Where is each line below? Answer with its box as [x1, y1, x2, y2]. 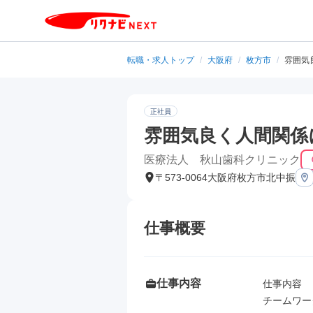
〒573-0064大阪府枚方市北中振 [155, 172, 296, 183]
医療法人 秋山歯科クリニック [144, 154, 300, 166]
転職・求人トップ [127, 55, 194, 65]
